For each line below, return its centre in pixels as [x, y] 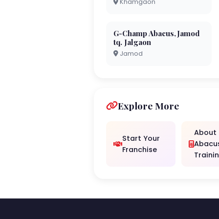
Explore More [149, 106]
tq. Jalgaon [132, 42]
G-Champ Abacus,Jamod [157, 33]
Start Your [141, 138]
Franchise [140, 149]
